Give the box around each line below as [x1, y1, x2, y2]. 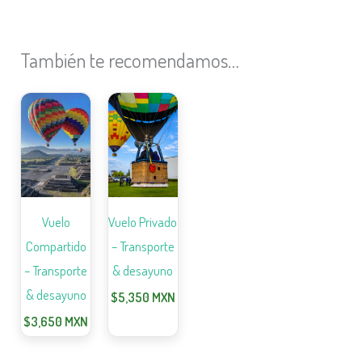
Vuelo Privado [108, 213, 178, 230]
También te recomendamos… [20, 47, 240, 73]
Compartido [25, 237, 86, 255]
